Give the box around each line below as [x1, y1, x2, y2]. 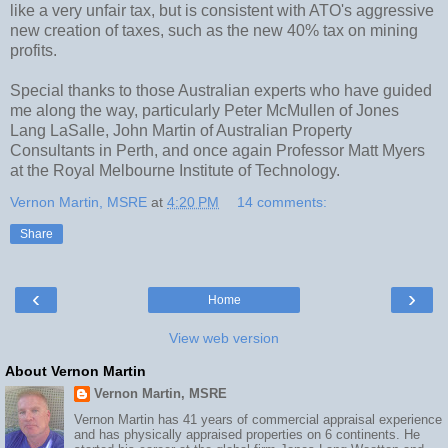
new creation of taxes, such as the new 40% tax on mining [10, 21, 418, 39]
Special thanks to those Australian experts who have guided [10, 81, 432, 99]
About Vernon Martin [5, 362, 146, 379]
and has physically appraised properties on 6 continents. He [73, 427, 420, 443]
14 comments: [237, 193, 328, 210]
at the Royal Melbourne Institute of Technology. [10, 161, 340, 179]
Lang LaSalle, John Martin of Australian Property [10, 121, 352, 139]
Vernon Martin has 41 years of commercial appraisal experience [73, 412, 442, 428]
